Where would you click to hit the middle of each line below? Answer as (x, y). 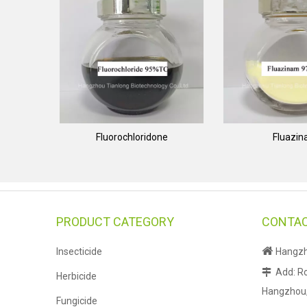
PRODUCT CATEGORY (115, 222)
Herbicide (76, 276)
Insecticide (79, 251)
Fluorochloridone (132, 137)
